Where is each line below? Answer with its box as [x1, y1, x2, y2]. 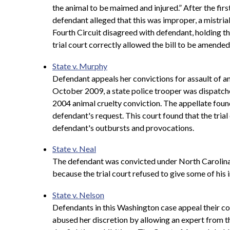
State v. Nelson [52, 189, 104, 200]
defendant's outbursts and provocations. [52, 122, 194, 132]
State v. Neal [52, 144, 96, 154]
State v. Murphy [52, 61, 107, 71]
